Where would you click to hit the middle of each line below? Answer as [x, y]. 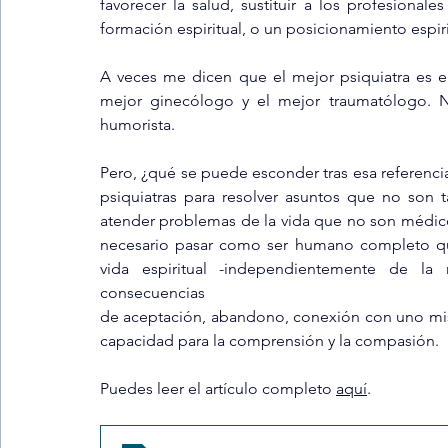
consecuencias [152, 292]
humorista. [137, 124]
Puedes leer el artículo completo [218, 388]
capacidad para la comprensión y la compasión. [269, 340]
